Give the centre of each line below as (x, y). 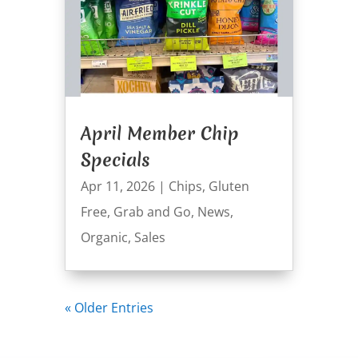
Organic (104, 237)
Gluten (229, 186)
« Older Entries (109, 307)
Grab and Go (152, 211)
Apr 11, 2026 (117, 186)
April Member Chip (159, 133)
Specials (115, 159)
